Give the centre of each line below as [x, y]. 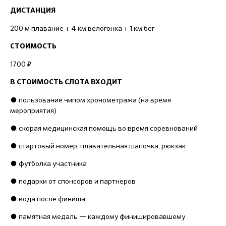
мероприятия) [33, 110]
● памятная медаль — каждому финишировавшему [98, 216]
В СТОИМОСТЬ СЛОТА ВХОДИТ [66, 82]
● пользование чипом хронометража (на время [91, 100]
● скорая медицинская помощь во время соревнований [104, 128]
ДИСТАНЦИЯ [33, 11]
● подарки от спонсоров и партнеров [73, 181]
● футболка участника [48, 163]
